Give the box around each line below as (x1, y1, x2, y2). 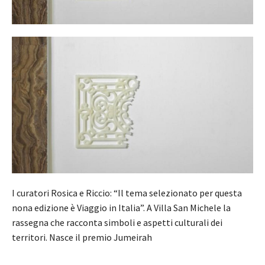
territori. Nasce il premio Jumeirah (12, 231, 152, 243)
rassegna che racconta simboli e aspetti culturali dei (12, 216, 222, 228)
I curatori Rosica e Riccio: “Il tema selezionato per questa (12, 186, 242, 199)
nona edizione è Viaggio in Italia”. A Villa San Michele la (12, 201, 231, 214)
